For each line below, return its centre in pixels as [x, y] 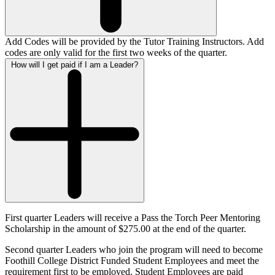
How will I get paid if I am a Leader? [75, 64]
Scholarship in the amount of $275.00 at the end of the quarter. [126, 228]
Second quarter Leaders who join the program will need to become [134, 249]
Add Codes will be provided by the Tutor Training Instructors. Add [134, 41]
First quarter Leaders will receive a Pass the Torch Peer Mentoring [133, 217]
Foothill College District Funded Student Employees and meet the [132, 260]
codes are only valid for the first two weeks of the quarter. [116, 52]
